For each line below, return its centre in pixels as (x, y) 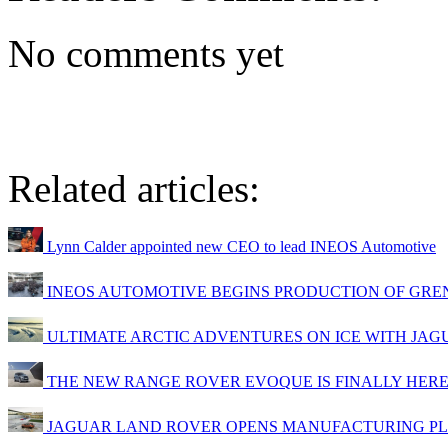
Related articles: (134, 189)
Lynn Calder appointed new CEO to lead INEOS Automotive (239, 247)
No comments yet (146, 54)
